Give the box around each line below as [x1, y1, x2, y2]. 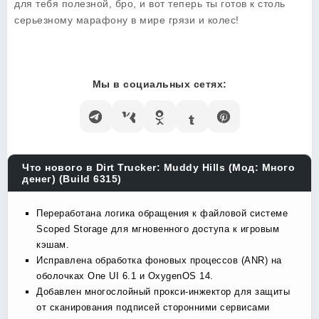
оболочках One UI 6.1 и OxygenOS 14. [36, 271, 214, 281]
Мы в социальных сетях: [92, 78, 227, 90]
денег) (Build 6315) [22, 173, 122, 184]
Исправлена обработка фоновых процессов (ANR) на [36, 255, 282, 266]
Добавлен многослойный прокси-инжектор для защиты [36, 286, 290, 297]
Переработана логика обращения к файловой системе [36, 208, 288, 219]
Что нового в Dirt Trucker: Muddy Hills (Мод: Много [22, 162, 295, 173]
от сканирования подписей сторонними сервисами [36, 302, 270, 313]
